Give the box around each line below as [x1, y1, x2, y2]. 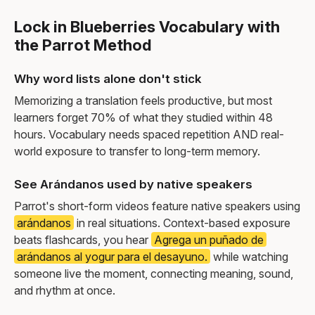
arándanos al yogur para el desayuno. [17, 249, 207, 264]
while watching [210, 249, 288, 264]
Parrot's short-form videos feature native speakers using [14, 198, 300, 213]
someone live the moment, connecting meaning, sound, [14, 266, 293, 281]
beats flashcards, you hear [14, 232, 151, 247]
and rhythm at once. [14, 283, 115, 297]
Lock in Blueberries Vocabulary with [14, 17, 280, 36]
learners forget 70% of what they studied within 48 [14, 110, 273, 124]
